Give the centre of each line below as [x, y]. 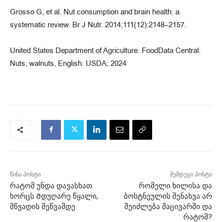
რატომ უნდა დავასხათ [51, 186]
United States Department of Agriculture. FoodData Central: [105, 50]
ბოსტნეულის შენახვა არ [168, 196]
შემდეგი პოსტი [191, 174]
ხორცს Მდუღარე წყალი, [54, 196]
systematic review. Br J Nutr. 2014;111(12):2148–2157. [98, 25]
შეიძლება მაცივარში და [168, 206]
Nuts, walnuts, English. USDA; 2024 [68, 63]
